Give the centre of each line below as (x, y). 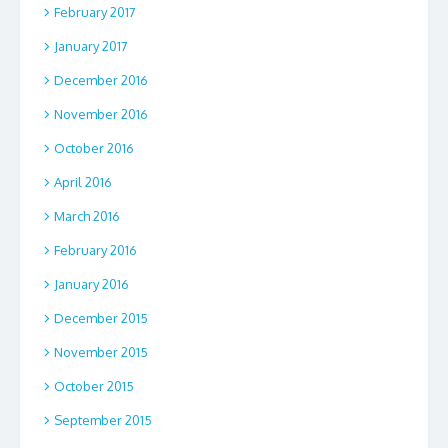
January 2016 (91, 284)
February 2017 (95, 12)
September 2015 (103, 420)
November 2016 (101, 114)
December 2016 (101, 80)
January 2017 (91, 46)
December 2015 (101, 318)
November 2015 (101, 352)
